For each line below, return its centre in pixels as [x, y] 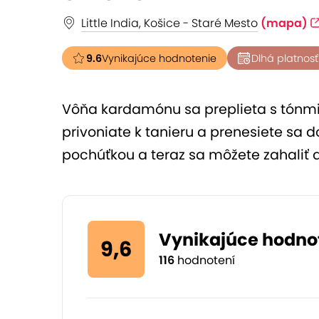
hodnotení [205, 260]
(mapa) [284, 23]
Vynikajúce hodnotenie [159, 58]
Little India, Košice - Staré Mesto [169, 23]
